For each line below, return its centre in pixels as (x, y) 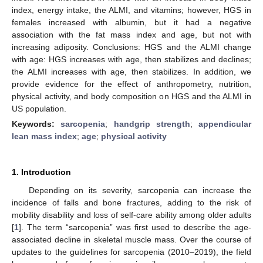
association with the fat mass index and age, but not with (131, 34)
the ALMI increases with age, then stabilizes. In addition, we (131, 71)
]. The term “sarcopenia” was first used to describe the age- (135, 227)
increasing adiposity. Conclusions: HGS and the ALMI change (131, 47)
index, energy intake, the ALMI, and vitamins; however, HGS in (131, 10)
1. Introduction (41, 172)
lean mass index (44, 136)
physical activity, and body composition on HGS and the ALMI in (131, 96)
